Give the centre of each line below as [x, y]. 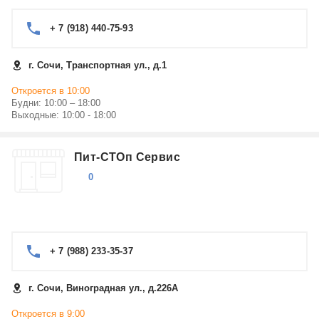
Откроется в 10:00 [51, 91]
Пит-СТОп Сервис [127, 157]
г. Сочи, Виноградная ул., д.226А [103, 288]
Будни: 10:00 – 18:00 [56, 103]
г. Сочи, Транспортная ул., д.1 [98, 65]
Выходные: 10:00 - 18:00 [64, 115]
